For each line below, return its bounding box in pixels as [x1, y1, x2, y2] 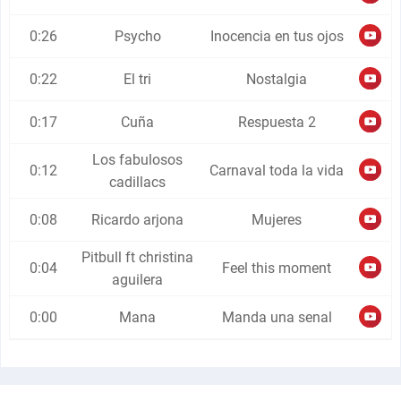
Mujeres [252, 211, 303, 228]
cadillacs [109, 174, 166, 191]
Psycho [114, 28, 161, 45]
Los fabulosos [92, 151, 183, 168]
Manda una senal [221, 309, 332, 326]
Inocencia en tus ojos [209, 28, 344, 45]
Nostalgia [246, 71, 308, 88]
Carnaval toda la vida [209, 162, 345, 179]
